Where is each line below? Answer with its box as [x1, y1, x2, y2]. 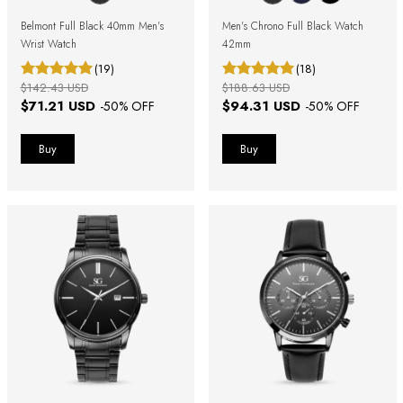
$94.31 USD [222, 95, 305, 116]
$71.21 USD [20, 95, 100, 116]
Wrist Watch [20, 35, 76, 52]
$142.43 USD [20, 78, 88, 96]
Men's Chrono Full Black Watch [222, 17, 363, 34]
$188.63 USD [222, 78, 290, 96]
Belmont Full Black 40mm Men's [20, 17, 164, 34]
